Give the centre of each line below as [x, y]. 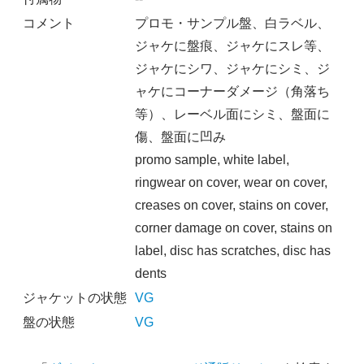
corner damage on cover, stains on [233, 227]
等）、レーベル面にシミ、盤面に [232, 114]
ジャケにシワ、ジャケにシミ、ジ [232, 68]
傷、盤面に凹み [180, 136]
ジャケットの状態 [74, 297]
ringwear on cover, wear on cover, [231, 182]
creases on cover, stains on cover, [231, 205]
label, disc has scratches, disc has [232, 250]
